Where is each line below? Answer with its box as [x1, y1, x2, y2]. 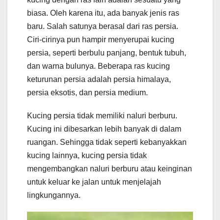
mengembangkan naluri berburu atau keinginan [27, 165, 192, 173]
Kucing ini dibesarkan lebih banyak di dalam [27, 125, 181, 134]
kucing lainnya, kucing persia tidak [27, 151, 147, 160]
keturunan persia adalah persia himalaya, [27, 75, 171, 84]
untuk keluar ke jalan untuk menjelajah [27, 178, 161, 187]
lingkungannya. [27, 191, 81, 200]
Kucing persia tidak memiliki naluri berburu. [27, 111, 177, 120]
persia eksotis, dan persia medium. [27, 88, 148, 97]
